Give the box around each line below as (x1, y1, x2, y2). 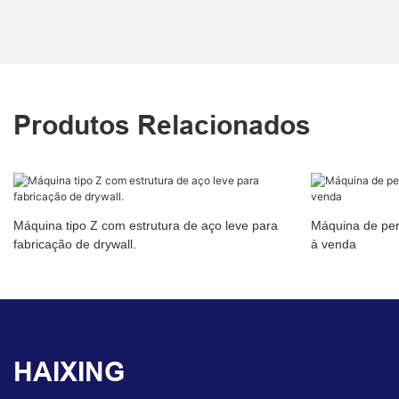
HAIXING (13, 357, 125, 387)
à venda (310, 237, 356, 252)
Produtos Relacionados (13, 110, 311, 141)
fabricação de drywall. (13, 237, 136, 252)
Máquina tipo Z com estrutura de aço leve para (13, 218, 278, 233)
